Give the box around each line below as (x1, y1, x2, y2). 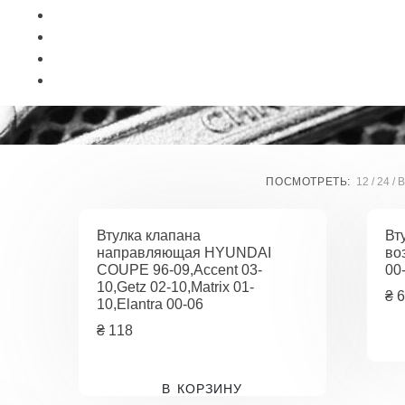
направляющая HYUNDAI (97, 245, 272, 260)
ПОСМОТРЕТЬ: (266, 175, 351, 188)
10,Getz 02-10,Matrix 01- (97, 279, 255, 295)
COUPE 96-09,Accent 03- (97, 262, 263, 278)
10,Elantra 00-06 (97, 297, 204, 312)
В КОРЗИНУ (162, 381, 243, 396)
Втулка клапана (97, 228, 202, 243)
